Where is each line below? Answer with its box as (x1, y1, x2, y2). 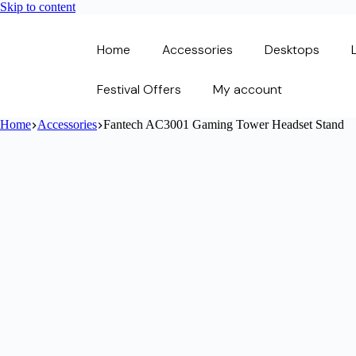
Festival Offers (96, 81, 181, 98)
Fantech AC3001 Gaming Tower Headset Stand (103, 118, 344, 131)
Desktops (264, 41, 319, 58)
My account (212, 81, 282, 98)
